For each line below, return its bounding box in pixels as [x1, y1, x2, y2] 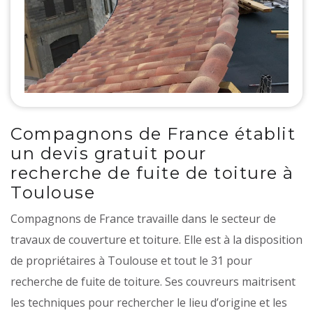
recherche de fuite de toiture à [10, 163, 294, 184]
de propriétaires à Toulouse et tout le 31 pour [10, 253, 252, 269]
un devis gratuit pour [10, 143, 207, 164]
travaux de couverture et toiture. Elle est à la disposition [10, 232, 303, 248]
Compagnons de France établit [10, 124, 296, 145]
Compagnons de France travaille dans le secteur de [10, 211, 276, 227]
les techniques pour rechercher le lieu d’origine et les [10, 295, 287, 311]
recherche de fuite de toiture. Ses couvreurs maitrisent [10, 274, 296, 290]
